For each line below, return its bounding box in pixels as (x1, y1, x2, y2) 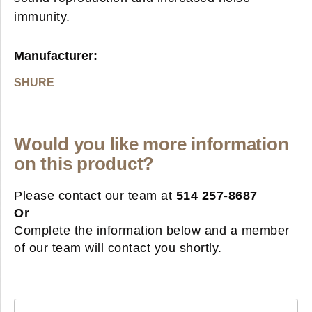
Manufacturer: (14, 49, 97, 63)
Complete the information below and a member (14, 224, 290, 237)
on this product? (14, 153, 154, 174)
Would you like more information (14, 134, 289, 155)
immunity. (14, 10, 70, 24)
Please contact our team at (14, 189, 176, 203)
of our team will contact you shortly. (14, 241, 222, 255)
